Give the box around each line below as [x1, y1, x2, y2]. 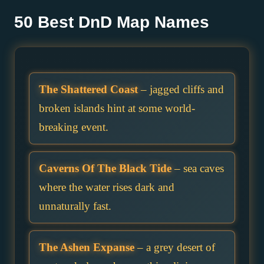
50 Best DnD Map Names [14, 13, 209, 32]
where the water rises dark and [39, 181, 174, 194]
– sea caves [171, 162, 224, 175]
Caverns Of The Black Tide [39, 162, 171, 175]
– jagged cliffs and [138, 83, 224, 96]
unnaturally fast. [39, 200, 111, 213]
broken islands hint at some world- [39, 102, 195, 115]
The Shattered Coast [39, 83, 138, 96]
